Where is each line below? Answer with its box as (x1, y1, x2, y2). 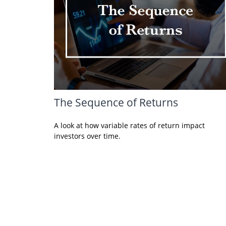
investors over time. (54, 131, 121, 141)
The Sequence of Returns (54, 95, 178, 110)
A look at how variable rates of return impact (54, 121, 205, 131)
